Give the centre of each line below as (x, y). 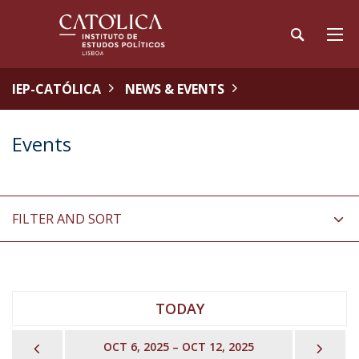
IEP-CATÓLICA (56, 89)
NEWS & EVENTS (175, 89)
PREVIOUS (79, 346)
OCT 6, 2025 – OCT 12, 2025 (178, 347)
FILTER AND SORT (67, 219)
